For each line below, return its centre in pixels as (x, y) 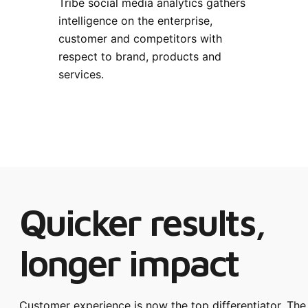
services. (81, 75)
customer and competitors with (140, 39)
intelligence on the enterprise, (135, 21)
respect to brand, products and (140, 57)
